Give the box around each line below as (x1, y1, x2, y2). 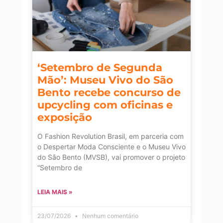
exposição (37, 111, 92, 124)
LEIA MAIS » (37, 188, 73, 196)
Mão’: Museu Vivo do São (37, 74, 173, 87)
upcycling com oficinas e (37, 99, 173, 111)
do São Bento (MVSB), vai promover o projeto (37, 153, 185, 162)
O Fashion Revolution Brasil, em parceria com (37, 132, 184, 141)
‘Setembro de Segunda (37, 61, 162, 74)
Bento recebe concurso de (37, 86, 181, 99)
